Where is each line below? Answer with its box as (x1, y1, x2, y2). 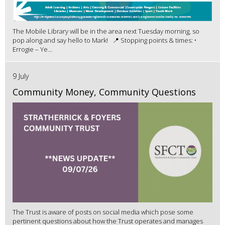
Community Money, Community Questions (13, 86, 196, 98)
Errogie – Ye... (13, 45, 52, 54)
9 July (13, 71, 29, 81)
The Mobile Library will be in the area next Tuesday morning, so (13, 27, 199, 36)
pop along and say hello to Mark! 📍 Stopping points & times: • (13, 36, 196, 45)
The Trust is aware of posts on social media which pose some (13, 207, 193, 217)
